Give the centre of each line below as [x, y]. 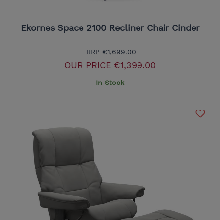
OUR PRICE [88, 65]
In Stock [110, 83]
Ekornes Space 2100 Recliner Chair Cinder [110, 28]
